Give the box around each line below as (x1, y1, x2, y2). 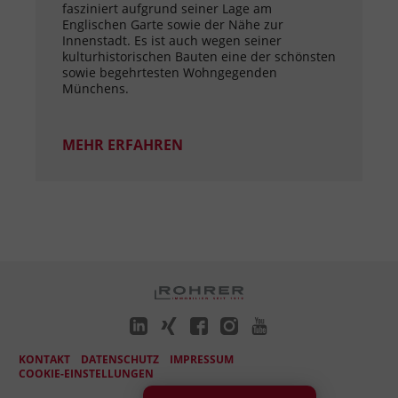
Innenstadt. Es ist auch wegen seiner (62, 32, 282, 50)
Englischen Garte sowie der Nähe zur (62, 16, 283, 34)
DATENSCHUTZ (81, 352, 159, 368)
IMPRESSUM (170, 352, 234, 368)
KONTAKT (19, 352, 70, 368)
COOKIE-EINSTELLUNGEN (19, 366, 154, 382)
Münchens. (62, 80, 129, 98)
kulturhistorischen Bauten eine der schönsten (62, 48, 336, 66)
